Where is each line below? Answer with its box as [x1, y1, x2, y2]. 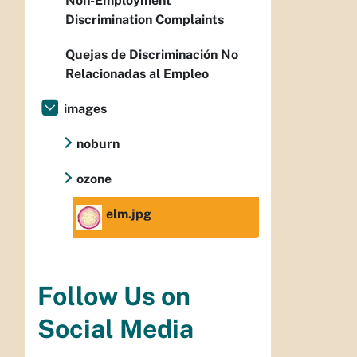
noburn [76, 136, 120, 152]
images [64, 101, 107, 117]
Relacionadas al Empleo [65, 66, 209, 82]
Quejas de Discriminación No [65, 47, 238, 63]
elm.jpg [106, 206, 151, 222]
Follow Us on [37, 280, 190, 311]
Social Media [37, 313, 194, 343]
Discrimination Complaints [65, 12, 224, 28]
